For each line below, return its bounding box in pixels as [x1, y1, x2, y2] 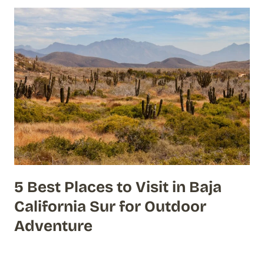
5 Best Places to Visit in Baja [14, 177, 222, 196]
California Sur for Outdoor [14, 197, 206, 216]
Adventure [14, 216, 93, 235]
